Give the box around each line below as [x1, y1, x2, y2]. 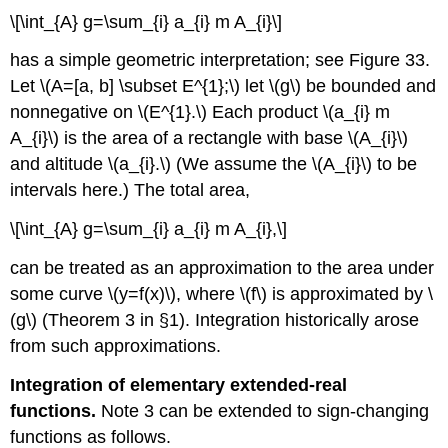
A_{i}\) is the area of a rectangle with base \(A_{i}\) [10, 128, 409, 149]
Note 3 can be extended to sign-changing [96, 400, 430, 421]
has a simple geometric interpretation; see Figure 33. [10, 50, 431, 71]
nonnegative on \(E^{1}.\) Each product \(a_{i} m [10, 102, 391, 123]
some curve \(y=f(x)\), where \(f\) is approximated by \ [10, 283, 434, 304]
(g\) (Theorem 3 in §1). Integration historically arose [10, 309, 420, 330]
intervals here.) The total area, [10, 180, 251, 201]
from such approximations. [10, 335, 222, 356]
